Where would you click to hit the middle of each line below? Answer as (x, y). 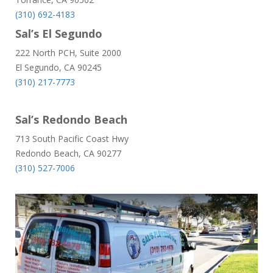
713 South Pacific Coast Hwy (72, 138)
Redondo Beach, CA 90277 (68, 153)
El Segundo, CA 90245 (58, 67)
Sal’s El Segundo (59, 33)
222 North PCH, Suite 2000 (68, 52)
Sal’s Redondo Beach (71, 119)
